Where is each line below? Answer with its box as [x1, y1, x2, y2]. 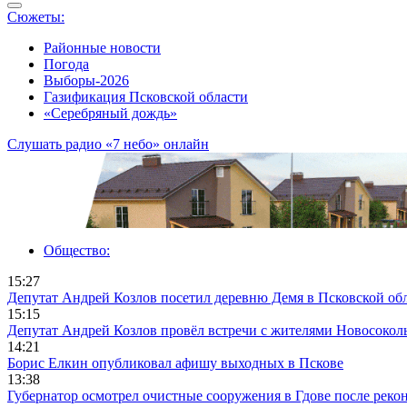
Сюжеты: [7, 9, 65, 25]
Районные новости [44, 40, 161, 56]
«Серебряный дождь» [44, 105, 177, 122]
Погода [44, 56, 89, 73]
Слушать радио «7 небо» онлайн [7, 136, 209, 153]
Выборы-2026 [44, 73, 129, 89]
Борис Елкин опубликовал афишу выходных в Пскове [7, 355, 343, 372]
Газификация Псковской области [44, 89, 248, 105]
